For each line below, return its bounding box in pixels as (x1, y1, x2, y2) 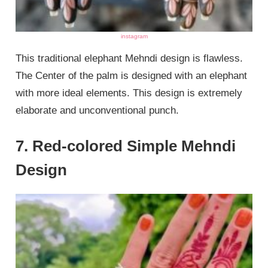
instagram (120, 32, 148, 39)
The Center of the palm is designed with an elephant (16, 69, 248, 81)
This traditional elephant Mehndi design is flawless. (16, 52, 243, 64)
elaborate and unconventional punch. (16, 104, 179, 116)
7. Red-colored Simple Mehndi (16, 137, 236, 156)
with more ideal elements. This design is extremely (16, 87, 243, 99)
